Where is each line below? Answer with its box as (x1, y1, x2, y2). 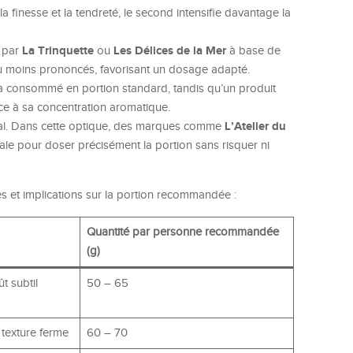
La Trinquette (22, 43, 94, 59)
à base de (226, 44, 281, 58)
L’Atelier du (225, 119, 286, 135)
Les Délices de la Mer (113, 43, 226, 59)
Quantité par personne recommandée (86, 225, 279, 240)
